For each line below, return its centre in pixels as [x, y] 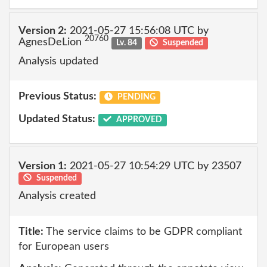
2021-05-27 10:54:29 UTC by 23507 [154, 166]
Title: [31, 232]
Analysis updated [58, 61]
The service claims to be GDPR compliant [143, 232]
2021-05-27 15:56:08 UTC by [138, 31]
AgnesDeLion [52, 42]
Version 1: [43, 166]
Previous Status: [58, 97]
